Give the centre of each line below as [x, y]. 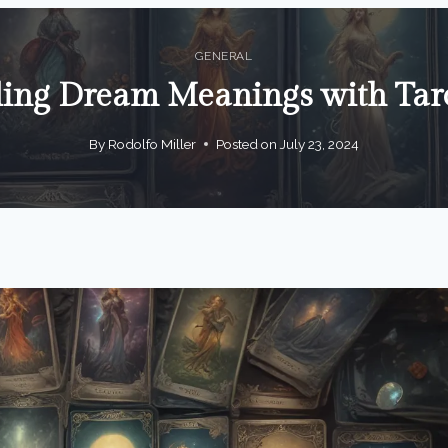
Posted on [246, 143]
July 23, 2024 [320, 143]
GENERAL [224, 56]
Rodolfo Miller [152, 143]
